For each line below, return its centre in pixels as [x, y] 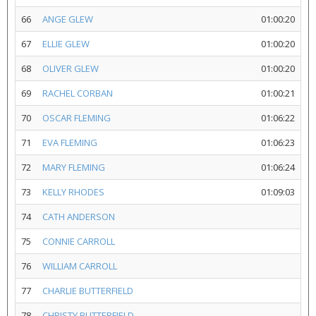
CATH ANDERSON [79, 217]
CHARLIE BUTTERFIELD [88, 291]
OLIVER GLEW [71, 68]
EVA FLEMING [70, 142]
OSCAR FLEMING [77, 118]
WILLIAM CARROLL [80, 266]
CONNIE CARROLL [79, 241]
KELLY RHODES [73, 192]
